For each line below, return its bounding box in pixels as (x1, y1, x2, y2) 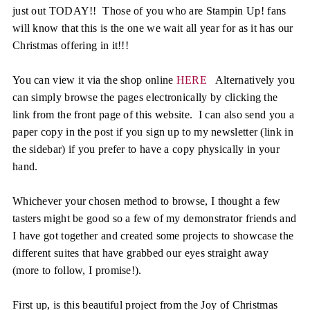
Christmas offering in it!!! (12, 39, 129, 51)
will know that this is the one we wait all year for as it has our (12, 21, 293, 34)
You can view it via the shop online (12, 73, 176, 86)
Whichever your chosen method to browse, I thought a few (12, 194, 281, 207)
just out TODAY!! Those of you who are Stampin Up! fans (12, 4, 286, 17)
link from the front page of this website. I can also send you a (12, 108, 295, 120)
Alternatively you (210, 73, 295, 86)
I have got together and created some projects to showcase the (12, 229, 294, 241)
